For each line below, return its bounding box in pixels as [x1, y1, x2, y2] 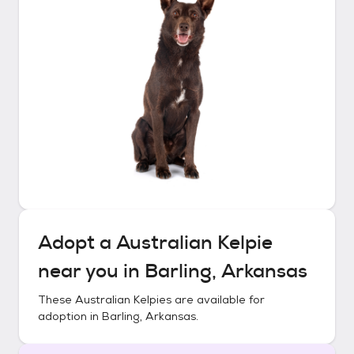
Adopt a [38, 230, 116, 255]
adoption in [38, 309, 102, 323]
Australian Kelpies [75, 292, 171, 307]
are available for [171, 292, 265, 307]
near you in [38, 258, 145, 284]
